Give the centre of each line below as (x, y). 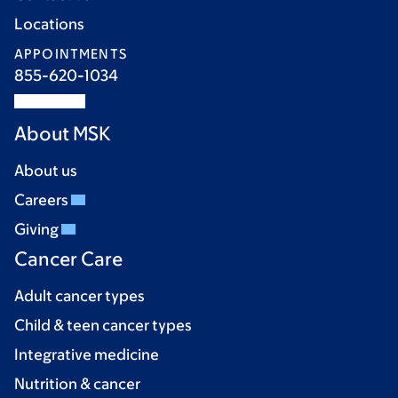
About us (46, 171)
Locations (49, 24)
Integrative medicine (87, 354)
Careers (43, 200)
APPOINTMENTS (71, 54)
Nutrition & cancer (77, 384)
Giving (38, 229)
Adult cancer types (80, 296)
